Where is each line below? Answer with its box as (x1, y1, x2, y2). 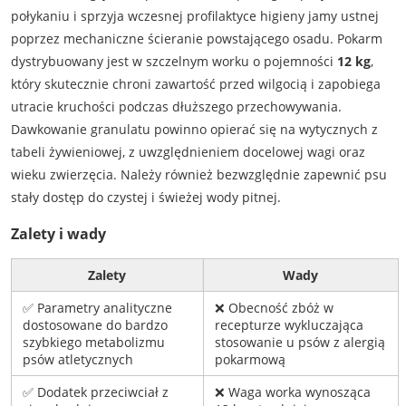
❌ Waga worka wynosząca (214, 383, 371, 401)
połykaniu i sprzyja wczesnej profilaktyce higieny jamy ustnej (10, 7, 379, 25)
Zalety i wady (10, 223, 106, 244)
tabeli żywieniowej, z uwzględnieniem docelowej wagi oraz (10, 143, 365, 161)
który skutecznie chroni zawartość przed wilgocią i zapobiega (10, 75, 381, 93)
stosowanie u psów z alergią (214, 333, 385, 352)
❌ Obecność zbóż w (214, 299, 333, 317)
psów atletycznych (22, 351, 133, 369)
